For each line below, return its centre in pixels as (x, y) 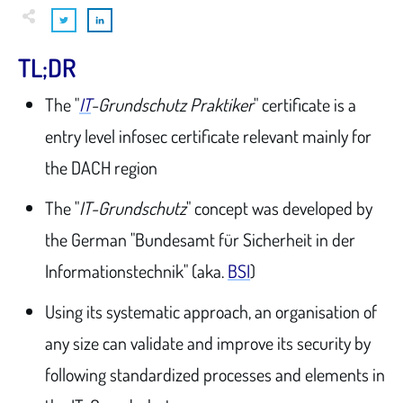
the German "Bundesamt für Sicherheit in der (200, 239)
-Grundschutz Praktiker (172, 104)
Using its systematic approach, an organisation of (211, 311)
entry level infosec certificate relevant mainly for (208, 135)
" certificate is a (305, 104)
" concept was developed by (279, 207)
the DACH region (101, 167)
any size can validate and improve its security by (208, 342)
